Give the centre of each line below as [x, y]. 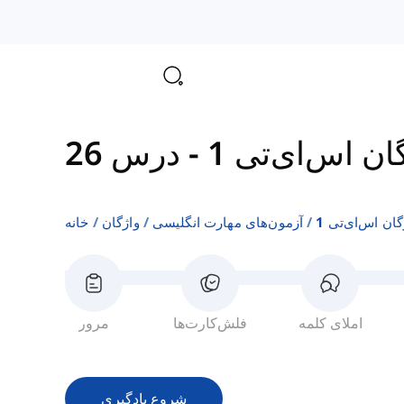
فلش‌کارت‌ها [211, 323]
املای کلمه [330, 323]
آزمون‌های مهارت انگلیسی [228, 222]
